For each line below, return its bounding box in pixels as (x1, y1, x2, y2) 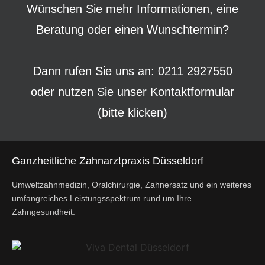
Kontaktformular (150, 85, 234, 98)
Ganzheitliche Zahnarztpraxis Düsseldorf (12, 155, 203, 167)
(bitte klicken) (98, 106, 167, 119)
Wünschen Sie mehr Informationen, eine (27, 2, 238, 15)
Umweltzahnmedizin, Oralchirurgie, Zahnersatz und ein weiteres (12, 180, 251, 189)
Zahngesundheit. (12, 207, 77, 216)
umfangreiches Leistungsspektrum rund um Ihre (12, 193, 192, 203)
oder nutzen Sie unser (31, 85, 150, 98)
